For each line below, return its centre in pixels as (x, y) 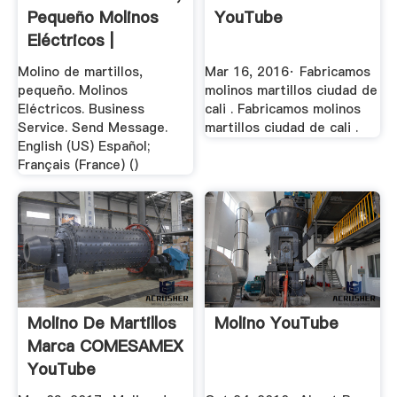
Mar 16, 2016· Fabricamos (288, 71)
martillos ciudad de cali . (282, 127)
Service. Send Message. (92, 127)
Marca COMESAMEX (105, 346)
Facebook (64, 64)
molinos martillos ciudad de (292, 90)
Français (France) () (78, 164)
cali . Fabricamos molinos (283, 109)
